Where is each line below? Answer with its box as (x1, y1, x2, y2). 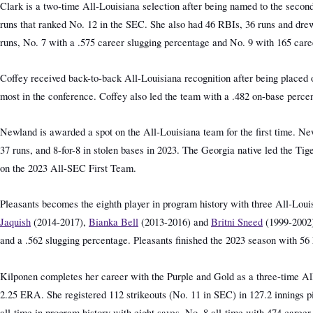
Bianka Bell (89, 215, 138, 228)
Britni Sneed (211, 215, 263, 228)
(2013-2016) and (138, 215, 211, 228)
